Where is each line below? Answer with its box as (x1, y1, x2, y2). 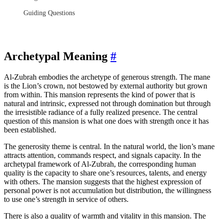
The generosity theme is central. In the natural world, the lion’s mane (4, 142, 215, 151)
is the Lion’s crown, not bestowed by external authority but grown (4, 81, 207, 90)
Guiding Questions (23, 8, 75, 17)
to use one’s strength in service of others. (4, 195, 129, 203)
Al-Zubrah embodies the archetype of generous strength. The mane (4, 72, 210, 81)
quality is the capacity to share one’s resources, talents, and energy (4, 168, 207, 177)
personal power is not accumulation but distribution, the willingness (4, 186, 211, 195)
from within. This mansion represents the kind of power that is (4, 90, 195, 99)
